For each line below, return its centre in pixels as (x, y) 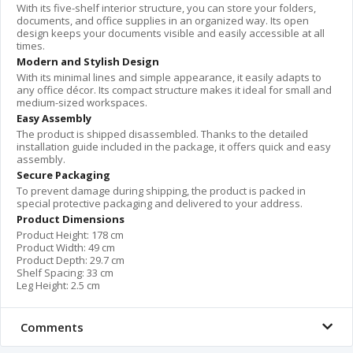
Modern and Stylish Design (88, 62)
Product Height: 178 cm (70, 235)
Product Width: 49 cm (66, 248)
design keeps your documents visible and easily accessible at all (171, 33)
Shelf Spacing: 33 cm (65, 273)
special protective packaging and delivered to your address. (160, 204)
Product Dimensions (71, 219)
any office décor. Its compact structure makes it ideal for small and (174, 90)
